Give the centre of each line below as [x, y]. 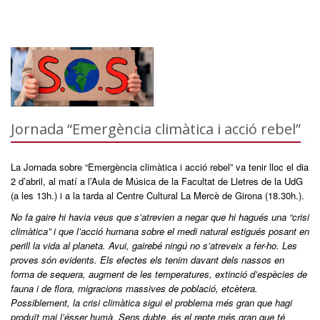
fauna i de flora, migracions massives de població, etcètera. [134, 289]
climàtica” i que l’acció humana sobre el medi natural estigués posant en [160, 231]
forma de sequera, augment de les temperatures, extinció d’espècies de [159, 274]
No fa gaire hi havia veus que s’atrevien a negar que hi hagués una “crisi [160, 217]
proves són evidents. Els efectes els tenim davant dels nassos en [147, 260]
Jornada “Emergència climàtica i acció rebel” [156, 129]
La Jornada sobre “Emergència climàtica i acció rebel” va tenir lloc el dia [160, 167]
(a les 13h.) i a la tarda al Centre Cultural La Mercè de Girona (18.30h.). [157, 196]
